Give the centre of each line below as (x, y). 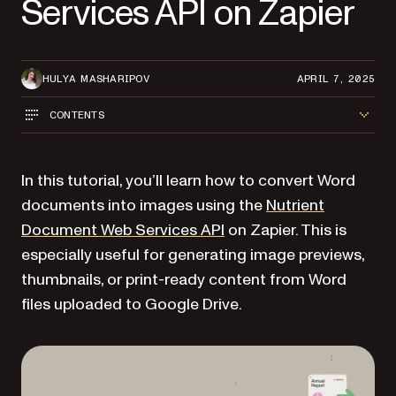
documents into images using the (144, 206)
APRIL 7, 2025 (335, 78)
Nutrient (295, 206)
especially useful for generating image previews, (193, 255)
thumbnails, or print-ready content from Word (184, 280)
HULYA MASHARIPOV (96, 78)
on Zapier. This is (286, 230)
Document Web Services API (123, 230)
